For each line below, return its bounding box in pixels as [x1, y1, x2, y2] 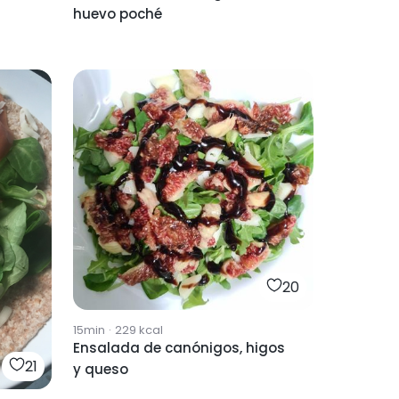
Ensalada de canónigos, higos [73, 338, 285, 357]
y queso [73, 359, 128, 379]
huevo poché [73, 4, 162, 23]
